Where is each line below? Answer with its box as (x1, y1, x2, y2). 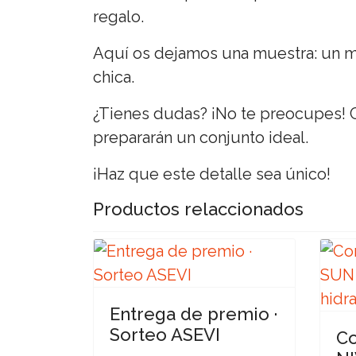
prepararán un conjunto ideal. (93, 127, 308, 147)
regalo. (93, 6, 144, 26)
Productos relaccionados (93, 198, 304, 219)
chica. (93, 67, 134, 87)
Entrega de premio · (110, 303, 277, 324)
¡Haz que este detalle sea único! (93, 164, 331, 184)
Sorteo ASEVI (110, 323, 220, 345)
